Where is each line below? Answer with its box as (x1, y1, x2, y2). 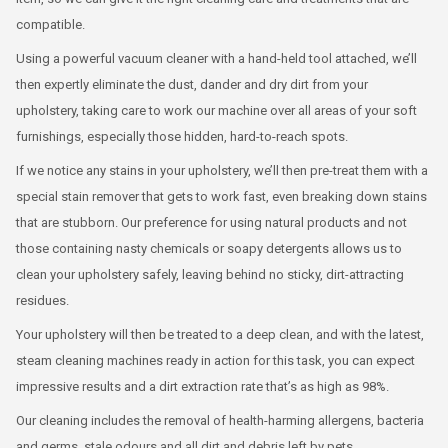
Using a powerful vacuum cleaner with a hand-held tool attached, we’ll (16, 51, 417, 66)
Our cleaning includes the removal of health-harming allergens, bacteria (16, 413, 424, 428)
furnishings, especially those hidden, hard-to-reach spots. (16, 129, 348, 144)
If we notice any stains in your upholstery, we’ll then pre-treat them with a (16, 163, 428, 178)
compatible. (16, 17, 85, 32)
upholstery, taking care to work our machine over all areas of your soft (16, 103, 417, 118)
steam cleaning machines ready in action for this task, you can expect (16, 353, 415, 368)
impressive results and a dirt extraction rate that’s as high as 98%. (16, 379, 389, 394)
